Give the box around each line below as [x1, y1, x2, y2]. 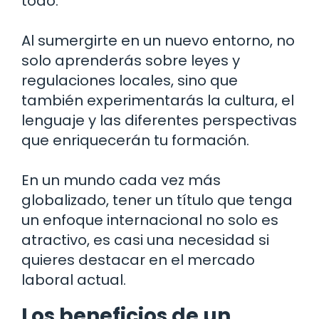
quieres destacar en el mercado [21, 249, 255, 270]
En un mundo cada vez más [21, 169, 221, 190]
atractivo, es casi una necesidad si [21, 229, 269, 250]
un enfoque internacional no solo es [21, 209, 278, 230]
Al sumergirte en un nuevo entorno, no [21, 30, 295, 51]
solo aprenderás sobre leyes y [21, 50, 240, 70]
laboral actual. [21, 269, 126, 290]
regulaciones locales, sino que [21, 70, 238, 90]
